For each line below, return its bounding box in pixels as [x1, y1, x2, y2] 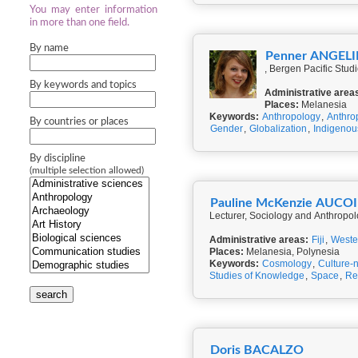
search [36, 288, 67, 300]
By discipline [30, 153, 86, 164]
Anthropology [262, 111, 320, 122]
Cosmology [262, 258, 312, 269]
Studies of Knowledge [209, 270, 304, 281]
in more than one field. [30, 18, 129, 28]
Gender [210, 123, 243, 134]
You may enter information [30, 5, 157, 15]
